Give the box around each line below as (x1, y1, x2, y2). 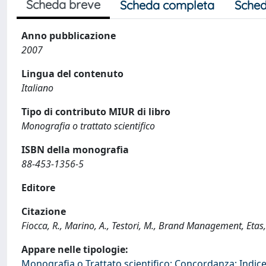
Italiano (21, 81, 53, 94)
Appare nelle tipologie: (21, 243, 128, 256)
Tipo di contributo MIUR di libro (21, 105, 170, 118)
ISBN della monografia (21, 143, 129, 156)
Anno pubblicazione (21, 29, 116, 42)
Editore (21, 181, 55, 194)
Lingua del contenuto (21, 67, 123, 80)
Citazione (21, 205, 66, 218)
